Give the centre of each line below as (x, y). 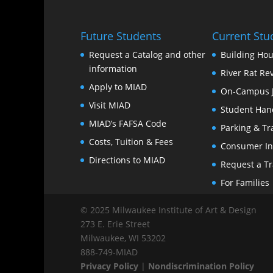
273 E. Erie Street (118, 224)
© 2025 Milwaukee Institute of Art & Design (175, 210)
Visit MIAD (110, 105)
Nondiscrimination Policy (201, 266)
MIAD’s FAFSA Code (128, 123)
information (113, 68)
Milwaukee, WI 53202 (129, 238)
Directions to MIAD (127, 160)
